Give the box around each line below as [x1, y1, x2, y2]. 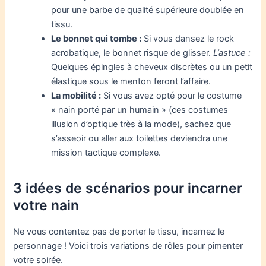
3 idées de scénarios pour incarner [13, 180, 243, 197]
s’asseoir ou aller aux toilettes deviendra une [51, 133, 228, 144]
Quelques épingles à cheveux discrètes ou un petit [51, 62, 253, 73]
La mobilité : [51, 90, 102, 102]
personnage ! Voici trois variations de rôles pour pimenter [13, 240, 243, 252]
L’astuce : [213, 47, 251, 59]
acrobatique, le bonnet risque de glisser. [51, 47, 214, 59]
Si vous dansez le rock [141, 33, 235, 45]
